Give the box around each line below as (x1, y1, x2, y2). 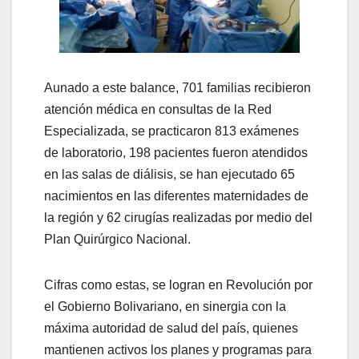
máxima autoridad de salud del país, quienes (44, 321, 298, 336)
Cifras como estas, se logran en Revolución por (44, 278, 313, 292)
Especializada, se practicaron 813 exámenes (44, 124, 299, 139)
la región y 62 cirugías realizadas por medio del (44, 211, 313, 225)
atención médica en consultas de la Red (44, 103, 272, 117)
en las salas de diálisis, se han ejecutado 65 (44, 167, 295, 182)
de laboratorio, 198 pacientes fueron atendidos (44, 146, 308, 160)
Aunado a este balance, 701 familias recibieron (44, 81, 311, 95)
